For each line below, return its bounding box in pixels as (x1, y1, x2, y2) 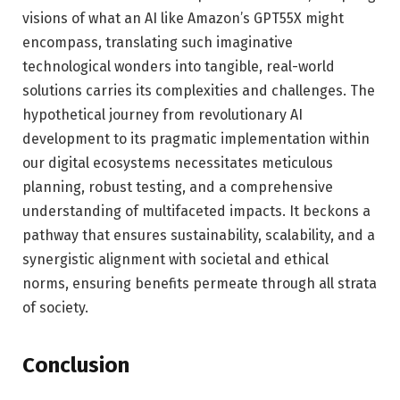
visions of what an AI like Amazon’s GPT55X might (22, 10, 344, 28)
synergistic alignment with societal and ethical (22, 251, 329, 269)
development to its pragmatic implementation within (22, 130, 370, 148)
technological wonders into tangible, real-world (22, 58, 335, 76)
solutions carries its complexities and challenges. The (22, 82, 375, 100)
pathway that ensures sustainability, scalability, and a (22, 227, 375, 245)
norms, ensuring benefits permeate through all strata (22, 275, 377, 293)
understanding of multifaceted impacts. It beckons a (22, 203, 371, 221)
